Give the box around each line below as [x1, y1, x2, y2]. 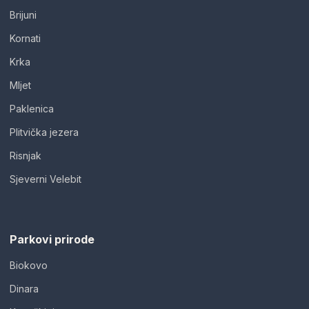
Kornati [10, 32, 41, 44]
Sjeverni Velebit [10, 172, 81, 185]
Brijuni [10, 8, 37, 21]
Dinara [10, 282, 39, 295]
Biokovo [10, 259, 48, 271]
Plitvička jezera [10, 126, 79, 138]
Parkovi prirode [10, 232, 94, 246]
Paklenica [10, 102, 54, 114]
